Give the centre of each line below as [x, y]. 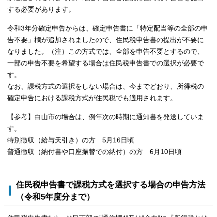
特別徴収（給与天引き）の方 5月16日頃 [71, 140]
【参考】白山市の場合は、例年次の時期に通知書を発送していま [106, 117]
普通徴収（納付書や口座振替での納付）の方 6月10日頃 [94, 152]
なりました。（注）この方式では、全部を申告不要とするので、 [106, 51]
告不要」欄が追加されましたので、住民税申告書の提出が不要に [106, 40]
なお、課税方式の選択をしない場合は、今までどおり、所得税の [106, 86]
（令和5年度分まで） [55, 197]
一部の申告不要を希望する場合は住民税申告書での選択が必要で [106, 63]
